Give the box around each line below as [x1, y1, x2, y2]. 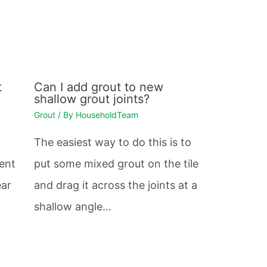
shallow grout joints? [33, 91, 150, 106]
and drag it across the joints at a [33, 178, 197, 191]
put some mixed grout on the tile [33, 157, 198, 170]
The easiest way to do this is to [33, 135, 191, 148]
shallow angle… [33, 200, 111, 213]
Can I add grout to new [33, 79, 163, 94]
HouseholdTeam [75, 109, 138, 120]
